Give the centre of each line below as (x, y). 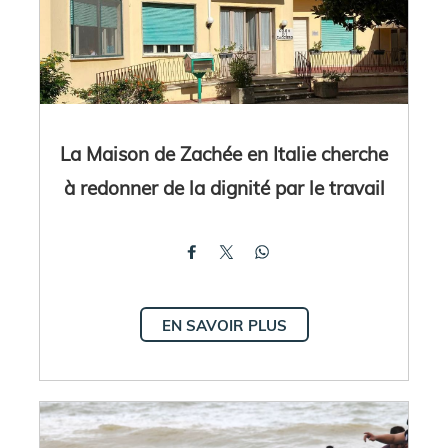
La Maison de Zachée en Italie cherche (224, 153)
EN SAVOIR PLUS (224, 325)
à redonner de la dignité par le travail (224, 187)
